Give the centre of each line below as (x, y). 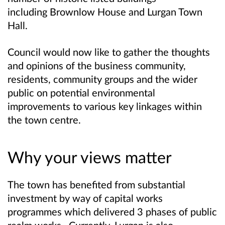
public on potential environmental (81, 92)
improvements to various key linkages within (105, 106)
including (29, 11)
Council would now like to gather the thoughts (109, 51)
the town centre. (45, 119)
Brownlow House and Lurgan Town (126, 11)
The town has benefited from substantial (96, 184)
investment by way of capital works (85, 198)
